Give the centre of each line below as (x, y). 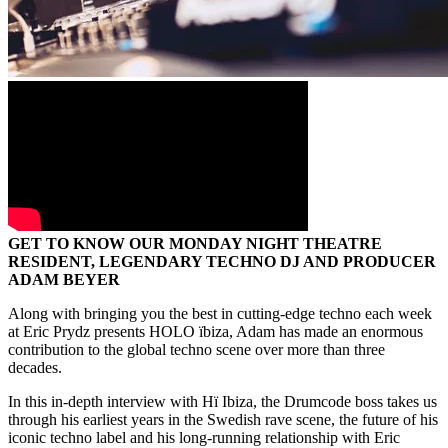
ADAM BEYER (64, 280)
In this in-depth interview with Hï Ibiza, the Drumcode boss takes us (222, 402)
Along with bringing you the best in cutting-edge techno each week (220, 314)
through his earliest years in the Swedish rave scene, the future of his (223, 420)
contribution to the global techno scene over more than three (196, 350)
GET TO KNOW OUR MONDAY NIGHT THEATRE (195, 244)
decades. (35, 368)
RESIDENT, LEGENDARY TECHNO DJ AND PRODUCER (222, 262)
